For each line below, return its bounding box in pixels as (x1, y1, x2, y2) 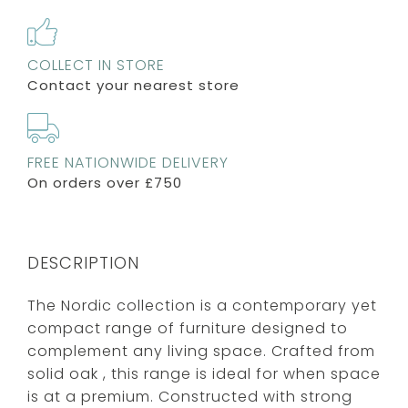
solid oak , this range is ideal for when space (27, 362, 381, 384)
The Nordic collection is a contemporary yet (27, 294, 377, 316)
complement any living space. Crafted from (27, 340, 375, 362)
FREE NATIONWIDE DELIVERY (27, 151, 229, 173)
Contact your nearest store (27, 75, 240, 95)
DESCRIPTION (27, 250, 139, 274)
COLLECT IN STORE (27, 54, 165, 76)
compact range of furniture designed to (27, 317, 348, 339)
